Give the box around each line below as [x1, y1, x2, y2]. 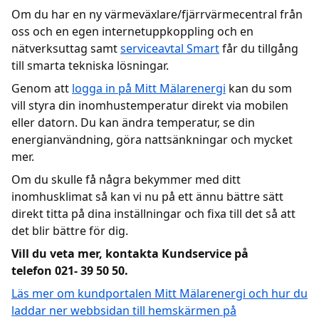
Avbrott [26, 65, 66, 80]
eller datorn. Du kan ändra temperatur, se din [11, 115, 255, 130]
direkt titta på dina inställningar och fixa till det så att [11, 206, 296, 221]
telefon [11, 263, 52, 278]
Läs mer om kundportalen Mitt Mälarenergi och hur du [11, 286, 308, 301]
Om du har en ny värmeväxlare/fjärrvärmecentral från [11, 6, 303, 22]
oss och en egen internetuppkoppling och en [11, 23, 253, 39]
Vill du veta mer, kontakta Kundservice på [11, 246, 249, 261]
